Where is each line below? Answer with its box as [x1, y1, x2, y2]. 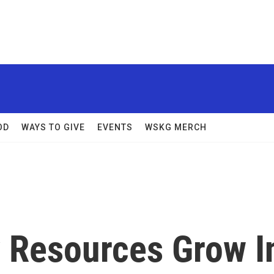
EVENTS [97, 122, 133, 132]
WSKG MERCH [145, 122, 207, 132]
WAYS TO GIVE [21, 122, 85, 132]
